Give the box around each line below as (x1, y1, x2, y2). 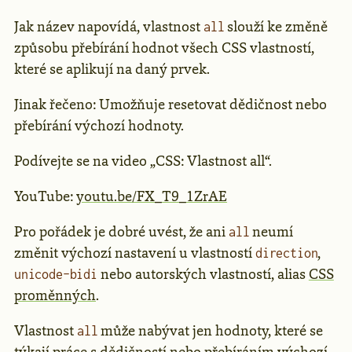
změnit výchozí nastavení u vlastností (14, 244, 255, 263)
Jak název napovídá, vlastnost (14, 17, 203, 37)
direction (255, 246, 318, 261)
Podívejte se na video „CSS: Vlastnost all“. (14, 152, 272, 171)
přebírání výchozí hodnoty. (14, 116, 184, 136)
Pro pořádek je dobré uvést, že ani (14, 222, 229, 242)
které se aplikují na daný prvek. (14, 60, 210, 79)
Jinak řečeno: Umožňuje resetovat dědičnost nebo (14, 95, 327, 115)
